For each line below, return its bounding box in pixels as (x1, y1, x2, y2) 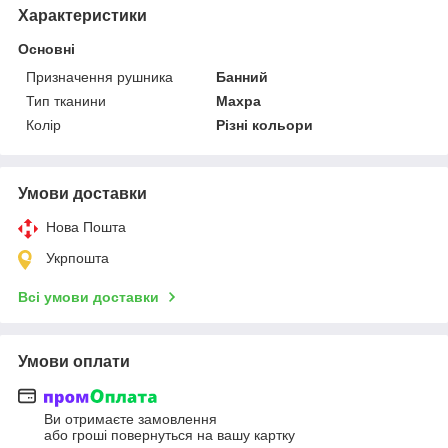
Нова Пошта (46, 218, 126, 235)
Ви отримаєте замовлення (44, 411, 217, 428)
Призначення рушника (26, 68, 173, 85)
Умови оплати (18, 352, 130, 370)
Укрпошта (46, 249, 109, 266)
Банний (216, 68, 269, 85)
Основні (18, 40, 75, 57)
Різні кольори (216, 116, 314, 133)
